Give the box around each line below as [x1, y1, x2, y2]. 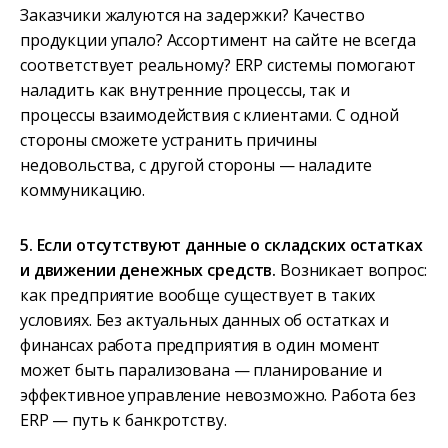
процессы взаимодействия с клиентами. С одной [20, 104, 399, 127]
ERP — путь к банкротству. [20, 409, 227, 432]
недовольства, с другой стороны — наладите [20, 154, 373, 177]
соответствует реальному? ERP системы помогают [20, 54, 416, 77]
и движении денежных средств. [20, 259, 277, 282]
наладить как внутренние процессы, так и [20, 79, 350, 102]
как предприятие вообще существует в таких [20, 284, 376, 307]
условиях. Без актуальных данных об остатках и [20, 309, 389, 332]
